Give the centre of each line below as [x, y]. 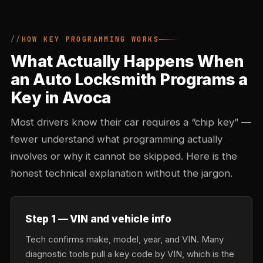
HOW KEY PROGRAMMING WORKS [90, 39]
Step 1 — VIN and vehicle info [98, 219]
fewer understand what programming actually [117, 139]
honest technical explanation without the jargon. [122, 173]
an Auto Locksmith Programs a [129, 80]
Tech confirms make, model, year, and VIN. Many [124, 239]
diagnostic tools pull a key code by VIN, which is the [130, 254]
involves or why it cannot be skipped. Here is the [124, 156]
